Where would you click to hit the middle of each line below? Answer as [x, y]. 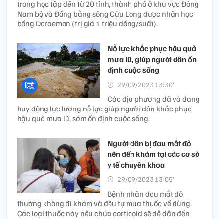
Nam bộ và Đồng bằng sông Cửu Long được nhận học [105, 13]
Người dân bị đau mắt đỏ [149, 143]
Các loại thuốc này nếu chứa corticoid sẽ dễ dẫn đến [103, 213]
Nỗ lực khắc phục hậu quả [152, 48]
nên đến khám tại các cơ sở [153, 154]
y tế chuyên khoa [136, 164]
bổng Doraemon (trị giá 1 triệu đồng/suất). [88, 23]
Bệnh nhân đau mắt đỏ [145, 193]
